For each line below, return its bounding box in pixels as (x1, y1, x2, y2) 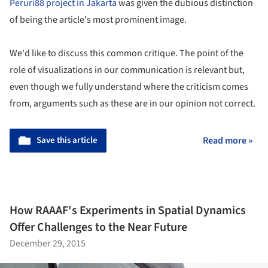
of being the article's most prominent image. (10, 13, 187, 27)
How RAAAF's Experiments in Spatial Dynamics (10, 202, 246, 219)
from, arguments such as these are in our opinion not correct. (10, 97, 255, 111)
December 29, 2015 (10, 236, 86, 250)
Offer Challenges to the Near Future (10, 218, 187, 236)
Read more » (203, 134, 252, 148)
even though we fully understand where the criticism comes (10, 80, 248, 94)
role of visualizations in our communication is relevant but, (10, 63, 245, 77)
